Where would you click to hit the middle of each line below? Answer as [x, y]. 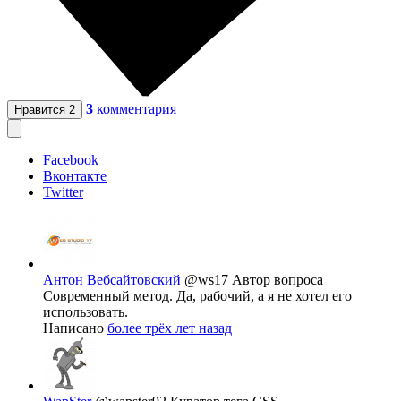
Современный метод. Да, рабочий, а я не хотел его [197, 296]
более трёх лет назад [170, 328]
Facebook [71, 160]
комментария [137, 109]
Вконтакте [75, 176]
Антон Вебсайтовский [112, 280]
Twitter [63, 192]
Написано [75, 328]
